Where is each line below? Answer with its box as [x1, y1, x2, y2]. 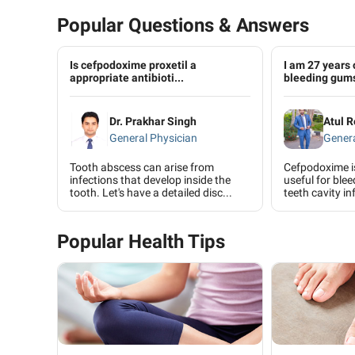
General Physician [109, 131, 197, 144]
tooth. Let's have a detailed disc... [70, 186, 232, 199]
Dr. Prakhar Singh [109, 114, 197, 128]
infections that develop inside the [70, 174, 231, 186]
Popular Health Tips [57, 231, 225, 253]
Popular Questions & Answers [57, 14, 309, 36]
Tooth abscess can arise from [70, 161, 214, 174]
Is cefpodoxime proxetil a [70, 59, 197, 71]
